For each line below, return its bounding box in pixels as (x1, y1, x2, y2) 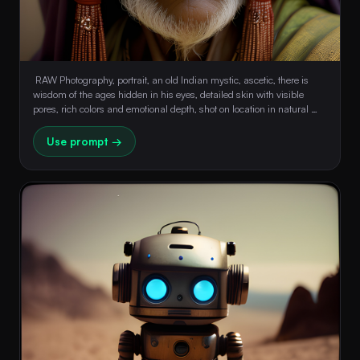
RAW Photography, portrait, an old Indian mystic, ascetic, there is (33, 72, 309, 86)
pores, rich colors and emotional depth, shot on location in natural (33, 101, 309, 115)
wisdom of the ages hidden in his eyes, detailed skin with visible (33, 87, 304, 100)
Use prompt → (47, 134, 122, 148)
